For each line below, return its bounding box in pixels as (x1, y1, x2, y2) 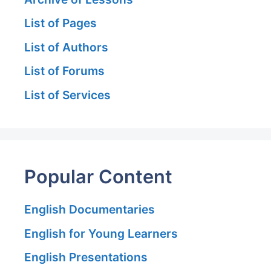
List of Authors (24, 39, 108, 54)
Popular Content (24, 165, 172, 188)
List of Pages (24, 16, 97, 31)
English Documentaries (24, 202, 155, 217)
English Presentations (24, 250, 148, 265)
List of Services (24, 88, 111, 103)
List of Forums (24, 64, 105, 79)
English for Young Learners (24, 226, 178, 241)
